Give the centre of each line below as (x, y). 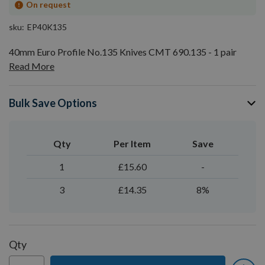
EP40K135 (47, 27)
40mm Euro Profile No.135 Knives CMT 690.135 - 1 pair (123, 52)
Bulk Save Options (53, 103)
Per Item (132, 143)
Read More (32, 66)
